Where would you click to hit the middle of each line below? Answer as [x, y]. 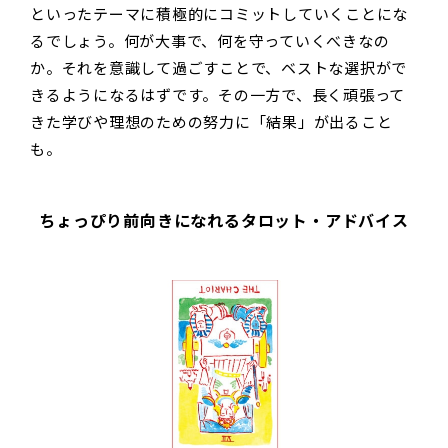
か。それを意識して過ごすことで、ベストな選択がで [218, 68]
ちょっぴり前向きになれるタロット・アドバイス [224, 221]
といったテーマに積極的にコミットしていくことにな [219, 14]
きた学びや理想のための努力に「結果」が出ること [211, 122]
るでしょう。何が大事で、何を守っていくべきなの [210, 41]
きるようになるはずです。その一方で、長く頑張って [217, 95]
